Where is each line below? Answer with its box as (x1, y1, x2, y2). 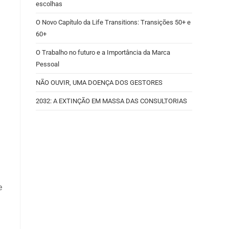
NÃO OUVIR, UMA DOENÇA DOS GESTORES (36, 79, 163, 86)
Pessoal (36, 60, 59, 68)
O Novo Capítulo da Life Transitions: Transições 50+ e (36, 18, 191, 26)
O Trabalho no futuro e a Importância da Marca (36, 49, 170, 56)
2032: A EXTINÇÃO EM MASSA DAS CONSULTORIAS (36, 97, 187, 105)
